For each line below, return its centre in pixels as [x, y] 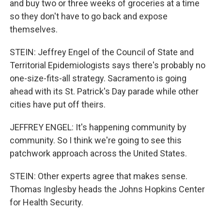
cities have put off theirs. [58, 104]
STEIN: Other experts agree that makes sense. [99, 176]
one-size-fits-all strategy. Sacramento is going [98, 78]
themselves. [34, 29]
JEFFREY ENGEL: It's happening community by [98, 127]
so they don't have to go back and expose [89, 16]
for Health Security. [46, 202]
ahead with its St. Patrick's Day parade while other [104, 91]
